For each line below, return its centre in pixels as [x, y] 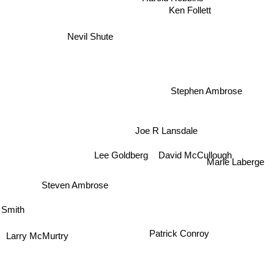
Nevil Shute [90, 36]
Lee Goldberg [121, 155]
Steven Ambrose [76, 184]
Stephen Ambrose [207, 91]
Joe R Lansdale [165, 135]
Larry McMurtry [38, 235]
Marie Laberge [235, 165]
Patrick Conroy [184, 227]
